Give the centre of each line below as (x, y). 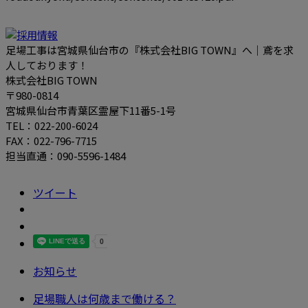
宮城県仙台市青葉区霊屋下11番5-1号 (91, 111)
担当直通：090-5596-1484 (66, 156)
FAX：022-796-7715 (51, 141)
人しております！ (47, 65)
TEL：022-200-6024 (52, 126)
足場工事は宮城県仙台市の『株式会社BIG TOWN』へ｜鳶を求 (150, 50)
